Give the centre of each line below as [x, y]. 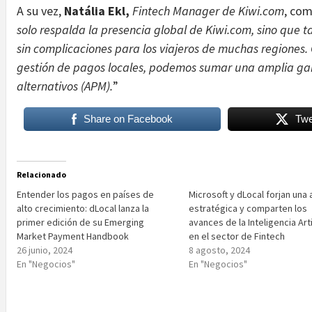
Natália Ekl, [98, 10]
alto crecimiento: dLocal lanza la [83, 208]
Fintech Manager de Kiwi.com [208, 10]
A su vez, [40, 10]
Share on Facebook [128, 118]
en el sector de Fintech [237, 236]
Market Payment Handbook [73, 236]
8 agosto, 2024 [220, 250]
